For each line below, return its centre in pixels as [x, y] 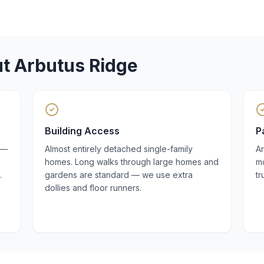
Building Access [82, 131]
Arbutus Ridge [76, 65]
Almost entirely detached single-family [118, 149]
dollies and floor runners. [93, 188]
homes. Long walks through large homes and [131, 162]
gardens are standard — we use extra [118, 175]
